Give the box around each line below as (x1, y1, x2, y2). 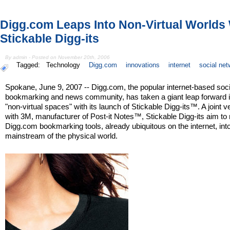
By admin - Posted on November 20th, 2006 (5, 54, 110, 60)
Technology (46, 61, 81, 69)
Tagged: (16, 61, 44, 69)
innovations (126, 61, 160, 69)
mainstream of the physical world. (5, 131, 118, 140)
